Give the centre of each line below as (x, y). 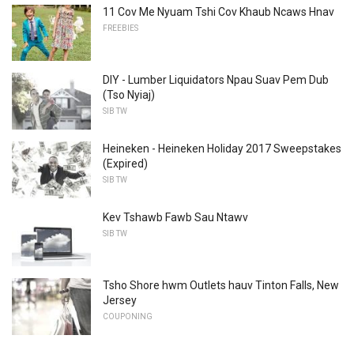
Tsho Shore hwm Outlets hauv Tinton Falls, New (221, 286)
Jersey (120, 301)
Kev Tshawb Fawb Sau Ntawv (175, 217)
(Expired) (125, 164)
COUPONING (128, 317)
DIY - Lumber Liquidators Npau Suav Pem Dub (216, 80)
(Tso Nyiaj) (129, 95)
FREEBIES (121, 28)
